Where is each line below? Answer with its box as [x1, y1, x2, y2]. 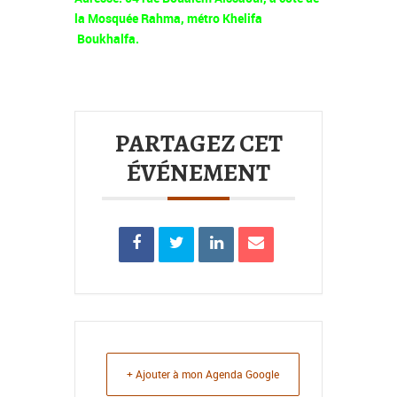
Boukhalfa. [74, 30, 139, 48]
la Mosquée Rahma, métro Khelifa [74, 10, 270, 27]
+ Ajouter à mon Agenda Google [127, 367, 279, 382]
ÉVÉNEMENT [127, 156, 270, 191]
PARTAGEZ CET [114, 127, 283, 161]
